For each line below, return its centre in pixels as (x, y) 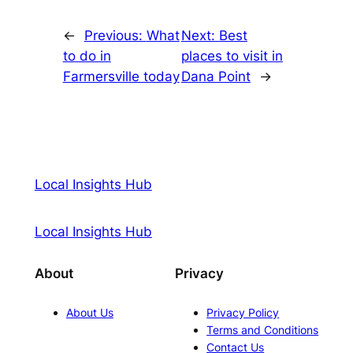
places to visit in (232, 56)
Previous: (115, 36)
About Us (89, 312)
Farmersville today (121, 77)
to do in (87, 56)
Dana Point (216, 77)
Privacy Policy (243, 312)
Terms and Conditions (263, 329)
